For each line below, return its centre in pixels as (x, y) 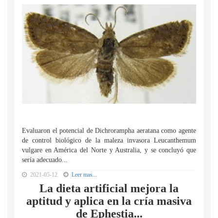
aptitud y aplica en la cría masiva (109, 201)
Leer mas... (84, 175)
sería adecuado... (45, 160)
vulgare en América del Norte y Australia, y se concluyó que (109, 150)
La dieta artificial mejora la (109, 188)
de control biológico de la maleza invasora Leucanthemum (109, 140)
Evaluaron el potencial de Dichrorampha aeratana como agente (109, 131)
